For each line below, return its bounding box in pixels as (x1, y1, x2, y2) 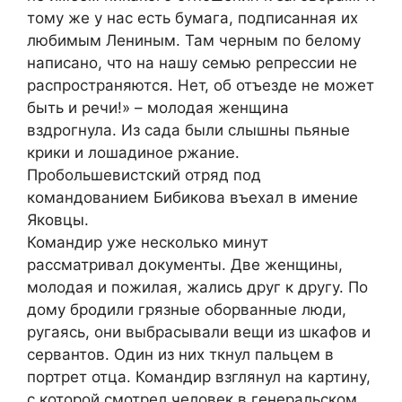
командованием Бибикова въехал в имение (27, 188, 358, 206)
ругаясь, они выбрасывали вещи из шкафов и (27, 323, 371, 341)
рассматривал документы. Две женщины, (27, 256, 343, 274)
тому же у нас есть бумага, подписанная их (27, 9, 358, 27)
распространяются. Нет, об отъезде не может (27, 76, 374, 94)
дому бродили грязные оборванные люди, (27, 301, 346, 319)
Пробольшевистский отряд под (27, 166, 261, 184)
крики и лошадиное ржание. (27, 144, 240, 162)
